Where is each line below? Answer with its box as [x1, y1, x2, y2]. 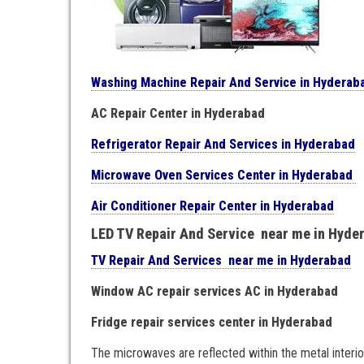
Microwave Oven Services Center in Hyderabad [91, 167, 356, 183]
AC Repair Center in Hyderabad [91, 105, 265, 121]
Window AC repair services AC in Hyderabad [91, 283, 338, 299]
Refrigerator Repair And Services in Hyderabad [91, 136, 355, 152]
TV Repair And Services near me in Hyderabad [91, 252, 351, 268]
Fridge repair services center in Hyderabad [91, 314, 332, 330]
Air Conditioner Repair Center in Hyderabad [91, 197, 334, 214]
